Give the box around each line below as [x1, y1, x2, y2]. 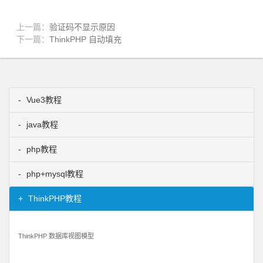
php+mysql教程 [24, 169, 83, 179]
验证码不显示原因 [49, 22, 115, 32]
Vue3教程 [24, 95, 62, 105]
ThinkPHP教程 [26, 194, 82, 204]
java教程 [24, 120, 58, 130]
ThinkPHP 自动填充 [49, 35, 122, 45]
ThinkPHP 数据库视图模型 [18, 232, 94, 240]
